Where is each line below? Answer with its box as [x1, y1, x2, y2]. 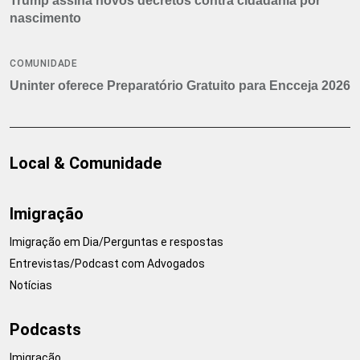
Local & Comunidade [10, 153, 162, 173]
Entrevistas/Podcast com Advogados [10, 256, 205, 270]
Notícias [10, 278, 52, 292]
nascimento [10, 10, 81, 25]
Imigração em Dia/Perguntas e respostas [10, 235, 223, 248]
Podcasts [10, 319, 81, 339]
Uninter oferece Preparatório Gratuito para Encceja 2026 [10, 78, 350, 92]
